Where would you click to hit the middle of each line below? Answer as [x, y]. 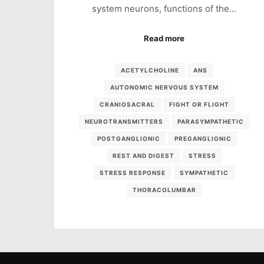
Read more [164, 39]
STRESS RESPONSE [133, 172]
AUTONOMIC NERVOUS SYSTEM [164, 87]
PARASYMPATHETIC [210, 121]
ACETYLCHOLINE [150, 70]
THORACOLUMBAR [164, 189]
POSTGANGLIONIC [128, 138]
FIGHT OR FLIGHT [199, 104]
